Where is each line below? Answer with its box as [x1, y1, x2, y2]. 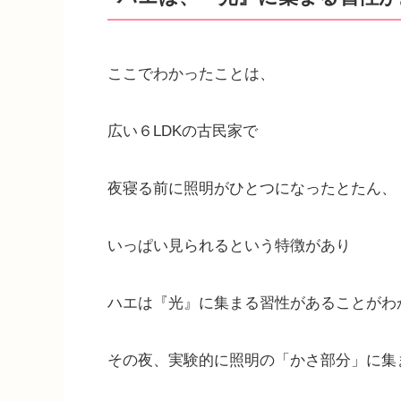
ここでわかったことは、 [107, 64, 275, 82]
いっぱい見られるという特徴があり [107, 236, 351, 254]
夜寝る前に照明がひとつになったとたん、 [107, 179, 397, 197]
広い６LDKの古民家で [107, 122, 258, 140]
